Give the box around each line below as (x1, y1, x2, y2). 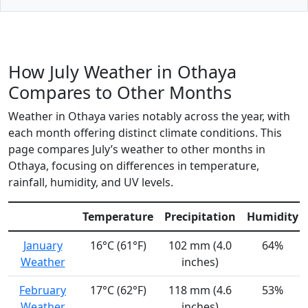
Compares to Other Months (8, 80, 232, 104)
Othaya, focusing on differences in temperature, (8, 158, 259, 174)
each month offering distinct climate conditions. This (8, 125, 282, 141)
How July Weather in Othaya (8, 60, 236, 84)
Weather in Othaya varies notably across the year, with (8, 109, 290, 124)
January (23, 238, 63, 254)
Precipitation (164, 209, 236, 225)
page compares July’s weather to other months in (8, 142, 265, 157)
